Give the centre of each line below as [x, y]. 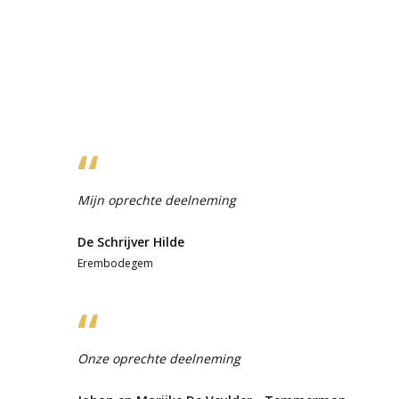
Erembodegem [115, 263]
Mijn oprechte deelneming [157, 199]
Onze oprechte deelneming [159, 358]
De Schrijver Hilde [131, 241]
